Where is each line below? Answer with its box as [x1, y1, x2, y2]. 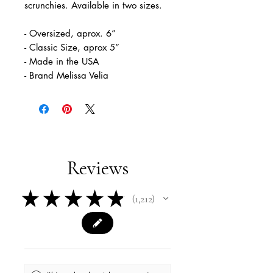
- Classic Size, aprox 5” [24, 41, 119, 54]
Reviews [66, 156, 129, 180]
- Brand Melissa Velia [24, 69, 108, 82]
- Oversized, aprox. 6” [24, 27, 116, 40]
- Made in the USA [24, 55, 99, 68]
